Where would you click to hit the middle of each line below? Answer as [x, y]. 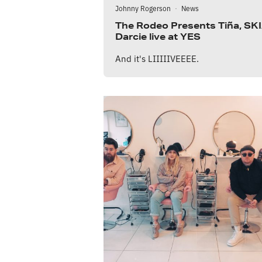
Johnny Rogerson [143, 8]
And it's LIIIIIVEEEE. [157, 58]
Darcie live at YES [158, 37]
